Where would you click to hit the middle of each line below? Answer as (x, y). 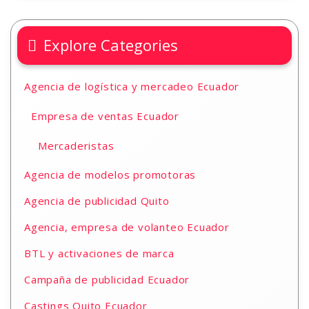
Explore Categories (111, 45)
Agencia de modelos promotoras (110, 175)
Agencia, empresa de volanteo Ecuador (127, 227)
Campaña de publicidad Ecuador (107, 279)
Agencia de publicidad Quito (97, 201)
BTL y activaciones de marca (99, 253)
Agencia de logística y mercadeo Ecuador (132, 86)
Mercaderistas (76, 146)
